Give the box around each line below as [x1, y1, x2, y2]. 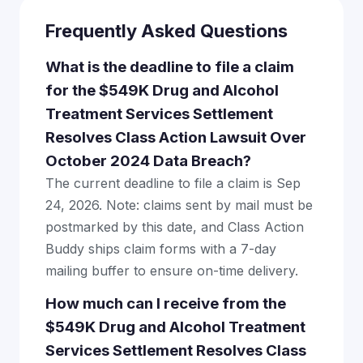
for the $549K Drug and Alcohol [45, 81, 279, 100]
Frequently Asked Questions [45, 20, 288, 42]
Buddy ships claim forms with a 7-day [45, 241, 276, 258]
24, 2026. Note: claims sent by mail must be [45, 197, 313, 214]
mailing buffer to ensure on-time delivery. [45, 263, 298, 280]
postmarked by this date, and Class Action [45, 219, 304, 236]
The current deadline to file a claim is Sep [45, 175, 301, 192]
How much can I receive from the [45, 294, 286, 314]
